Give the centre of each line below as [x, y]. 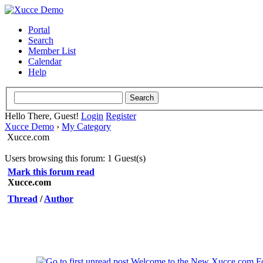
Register [121, 116]
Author [59, 198]
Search [41, 40]
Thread [23, 198]
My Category [86, 126]
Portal [39, 30]
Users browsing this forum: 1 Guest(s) [75, 158]
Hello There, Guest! [43, 116]
